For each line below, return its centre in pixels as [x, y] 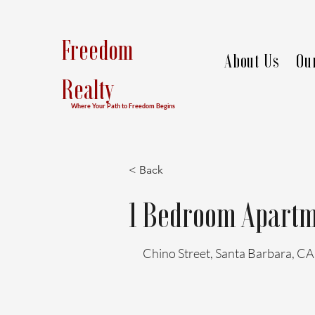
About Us [252, 61]
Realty [88, 89]
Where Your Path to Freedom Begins [123, 106]
